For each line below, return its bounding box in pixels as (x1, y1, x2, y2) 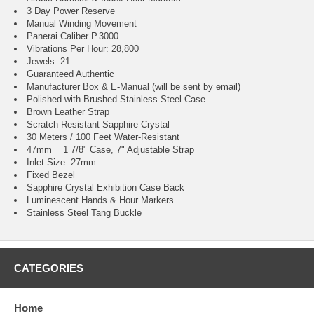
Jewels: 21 (27, 56, 70, 67)
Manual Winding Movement (27, 18, 137, 29)
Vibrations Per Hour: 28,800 (27, 43, 139, 55)
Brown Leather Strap (27, 107, 109, 118)
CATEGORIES (14, 262, 83, 275)
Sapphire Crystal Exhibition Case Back (27, 182, 184, 193)
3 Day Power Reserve (27, 6, 115, 17)
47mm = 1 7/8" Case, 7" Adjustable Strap (27, 144, 194, 156)
